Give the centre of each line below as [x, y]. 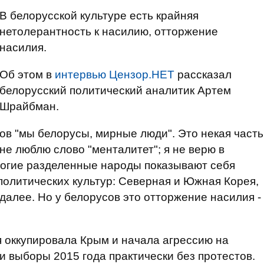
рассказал [203, 75]
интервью [80, 75]
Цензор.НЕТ [142, 75]
